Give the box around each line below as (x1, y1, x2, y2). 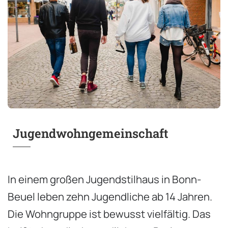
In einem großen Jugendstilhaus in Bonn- (8, 172, 202, 186)
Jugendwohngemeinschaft (13, 125, 168, 141)
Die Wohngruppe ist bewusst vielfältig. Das (8, 206, 211, 221)
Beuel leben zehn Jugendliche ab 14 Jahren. (8, 189, 212, 204)
